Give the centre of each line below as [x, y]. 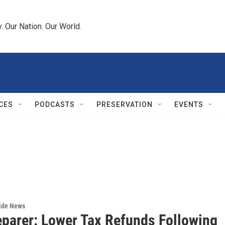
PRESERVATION [125, 104]
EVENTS [189, 104]
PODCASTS [55, 104]
